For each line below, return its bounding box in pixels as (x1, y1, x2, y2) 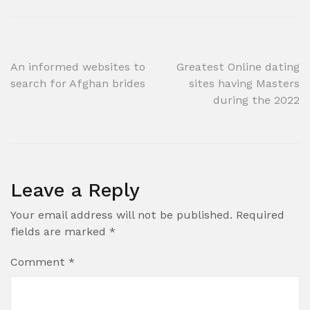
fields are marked (10, 225, 109, 238)
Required (236, 208, 284, 221)
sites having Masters (189, 77, 300, 90)
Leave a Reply (10, 179, 140, 201)
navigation (10, 84, 121, 111)
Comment (10, 255, 69, 268)
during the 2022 (213, 93, 300, 107)
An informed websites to (10, 60, 145, 73)
